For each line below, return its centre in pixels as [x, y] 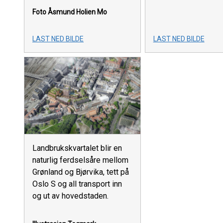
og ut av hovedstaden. [70, 196]
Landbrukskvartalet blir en [77, 148]
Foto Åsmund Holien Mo [70, 12]
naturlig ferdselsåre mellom [80, 160]
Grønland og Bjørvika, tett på [81, 172]
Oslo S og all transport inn [77, 184]
